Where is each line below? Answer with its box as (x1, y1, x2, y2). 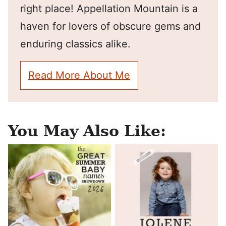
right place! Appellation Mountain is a (20, 3, 198, 15)
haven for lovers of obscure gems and (20, 20, 201, 32)
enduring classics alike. (20, 38, 131, 50)
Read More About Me (28, 69, 130, 81)
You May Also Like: (8, 122, 166, 140)
